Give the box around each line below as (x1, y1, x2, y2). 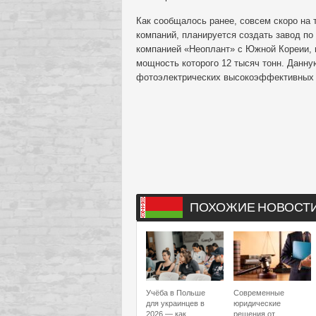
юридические (233, 299, 281, 308)
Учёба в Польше (146, 288, 205, 297)
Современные (233, 288, 284, 297)
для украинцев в (146, 299, 205, 308)
